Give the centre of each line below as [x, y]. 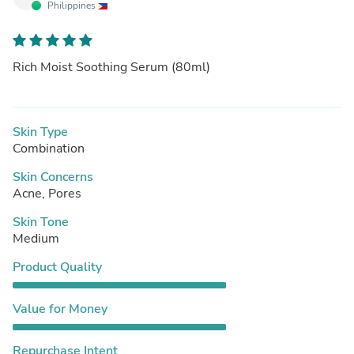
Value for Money [60, 309]
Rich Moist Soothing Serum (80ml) [111, 67]
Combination [49, 148]
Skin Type [40, 132]
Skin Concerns [53, 177]
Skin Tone [41, 222]
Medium [36, 238]
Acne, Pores [47, 193]
